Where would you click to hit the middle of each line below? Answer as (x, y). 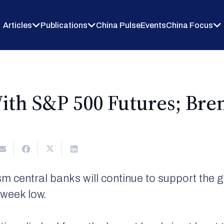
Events (153, 25)
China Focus (189, 25)
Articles (17, 25)
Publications (64, 25)
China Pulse (118, 25)
